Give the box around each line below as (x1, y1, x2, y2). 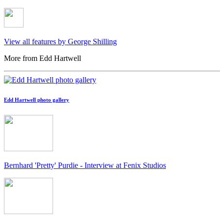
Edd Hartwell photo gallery (4, 97, 69, 103)
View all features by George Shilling (4, 37, 117, 46)
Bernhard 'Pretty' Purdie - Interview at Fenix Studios (4, 161, 166, 170)
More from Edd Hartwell (4, 54, 81, 63)
